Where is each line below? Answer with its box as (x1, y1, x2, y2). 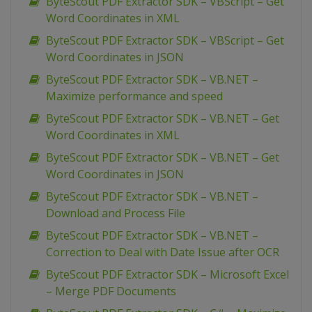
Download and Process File (46, 205, 185, 221)
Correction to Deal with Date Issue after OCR (46, 244, 279, 260)
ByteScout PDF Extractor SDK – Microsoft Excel (46, 267, 289, 283)
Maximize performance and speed (46, 88, 223, 104)
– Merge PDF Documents (46, 283, 176, 299)
